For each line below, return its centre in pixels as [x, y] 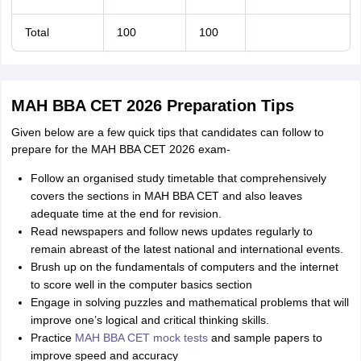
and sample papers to [265, 338]
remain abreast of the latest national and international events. [187, 249]
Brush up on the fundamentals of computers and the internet [184, 267]
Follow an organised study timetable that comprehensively [178, 178]
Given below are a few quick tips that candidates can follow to [167, 132]
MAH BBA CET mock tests [141, 338]
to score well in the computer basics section [141, 284]
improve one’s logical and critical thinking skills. [149, 320]
